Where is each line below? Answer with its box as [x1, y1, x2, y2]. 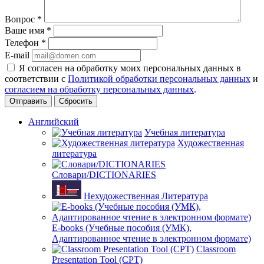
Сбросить [59, 96, 93, 105]
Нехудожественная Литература [84, 190, 208, 201]
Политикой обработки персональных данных [68, 73, 250, 84]
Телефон [5, 37, 41, 48]
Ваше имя [5, 25, 47, 35]
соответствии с [5, 73, 68, 84]
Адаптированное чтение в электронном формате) [52, 233, 251, 243]
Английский [28, 116, 79, 127]
